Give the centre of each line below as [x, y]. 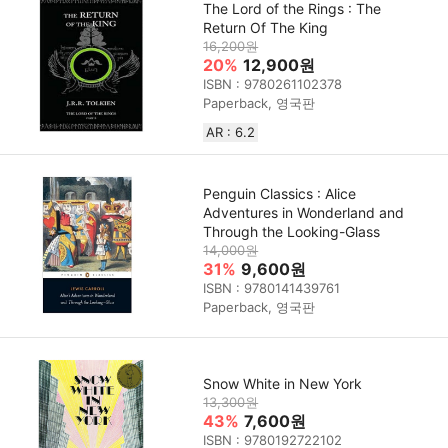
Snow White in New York [283, 383]
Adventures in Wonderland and [304, 213]
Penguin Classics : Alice [280, 194]
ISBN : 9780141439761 [272, 288]
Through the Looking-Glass [292, 232]
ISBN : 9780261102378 [273, 83]
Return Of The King [266, 27]
